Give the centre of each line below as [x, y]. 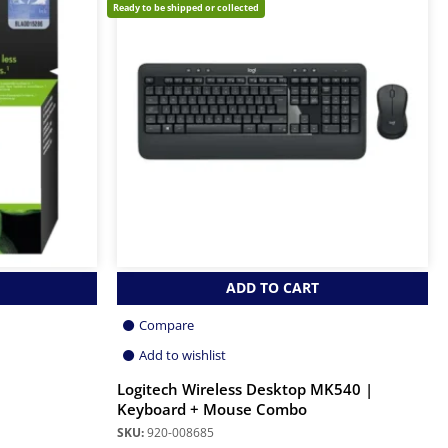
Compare [166, 324]
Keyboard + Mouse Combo [212, 409]
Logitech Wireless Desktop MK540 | [245, 389]
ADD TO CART [272, 288]
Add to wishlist [182, 354]
